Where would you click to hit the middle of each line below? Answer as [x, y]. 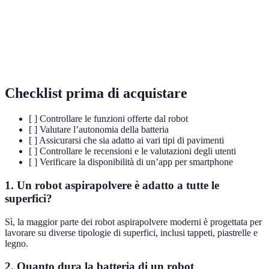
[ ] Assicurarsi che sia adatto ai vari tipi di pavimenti [126, 141]
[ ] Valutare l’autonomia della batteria [99, 130]
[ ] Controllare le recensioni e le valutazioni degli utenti [132, 151]
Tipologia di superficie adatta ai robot [162, 44]
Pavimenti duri [43, 50]
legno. [17, 243]
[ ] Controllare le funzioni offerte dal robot [108, 119]
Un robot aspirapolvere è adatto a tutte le [118, 185]
